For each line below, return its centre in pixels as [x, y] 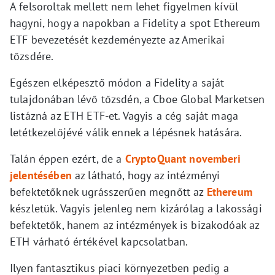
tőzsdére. [32, 56]
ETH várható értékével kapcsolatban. [99, 242]
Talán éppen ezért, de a [68, 159]
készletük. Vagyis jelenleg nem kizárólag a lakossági [136, 209]
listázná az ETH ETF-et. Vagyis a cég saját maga [124, 116]
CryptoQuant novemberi [183, 159]
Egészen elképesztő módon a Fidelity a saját [117, 83]
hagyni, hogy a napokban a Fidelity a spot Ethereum [135, 23]
